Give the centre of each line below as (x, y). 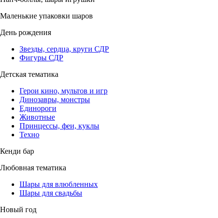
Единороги (38, 108)
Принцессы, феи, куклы (59, 126)
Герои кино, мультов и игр (64, 91)
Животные (37, 117)
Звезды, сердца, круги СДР (64, 49)
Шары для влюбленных (59, 184)
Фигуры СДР (41, 58)
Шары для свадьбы (51, 193)
